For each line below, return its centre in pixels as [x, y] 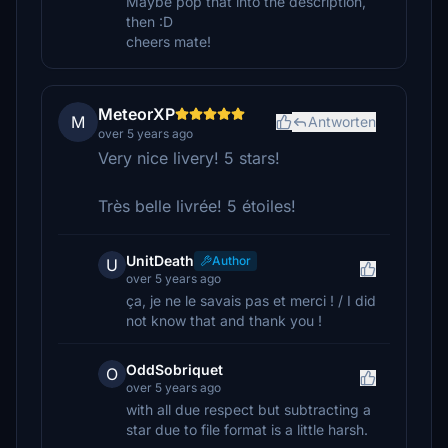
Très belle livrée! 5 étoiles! [197, 206]
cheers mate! [168, 41]
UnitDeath [160, 260]
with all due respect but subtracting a [248, 409]
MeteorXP [136, 114]
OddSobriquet [174, 369]
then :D [149, 21]
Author [231, 260]
